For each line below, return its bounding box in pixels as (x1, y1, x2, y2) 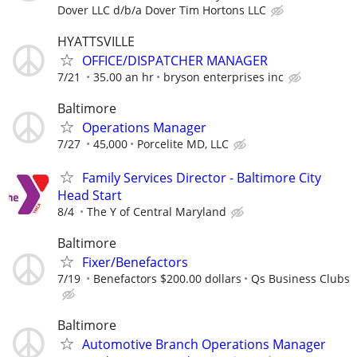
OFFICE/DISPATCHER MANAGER (82, 52, 268, 70)
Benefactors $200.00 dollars (93, 270, 241, 286)
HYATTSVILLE (57, 33, 135, 51)
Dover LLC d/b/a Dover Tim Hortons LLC (57, 2, 266, 18)
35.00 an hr (93, 69, 154, 85)
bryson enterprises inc (163, 69, 284, 85)
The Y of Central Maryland (87, 203, 226, 219)
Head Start (57, 186, 122, 204)
